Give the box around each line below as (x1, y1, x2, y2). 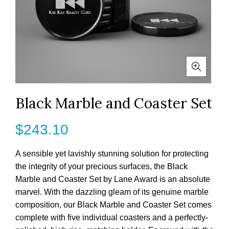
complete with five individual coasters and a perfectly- (15, 213, 208, 222)
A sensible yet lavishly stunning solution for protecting (15, 149, 209, 158)
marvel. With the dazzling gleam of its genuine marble (15, 188, 209, 196)
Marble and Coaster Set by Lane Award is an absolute (15, 175, 210, 184)
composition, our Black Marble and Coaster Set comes (15, 200, 212, 209)
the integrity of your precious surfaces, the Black (15, 162, 188, 171)
